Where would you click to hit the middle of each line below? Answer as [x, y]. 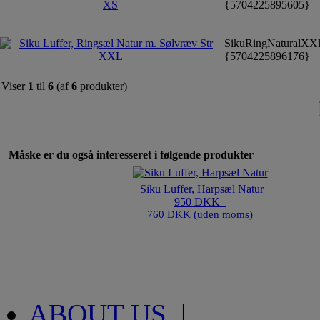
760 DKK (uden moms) [200, 215]
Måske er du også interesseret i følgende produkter [131, 155]
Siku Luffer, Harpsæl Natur [201, 189]
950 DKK [200, 202]
